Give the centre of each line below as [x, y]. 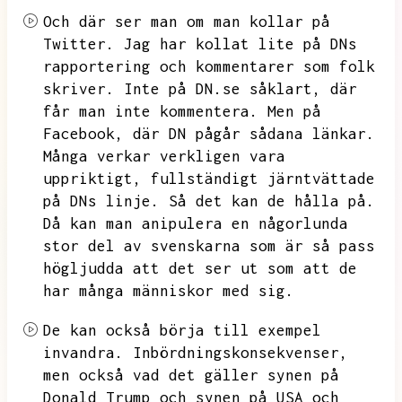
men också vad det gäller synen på [191, 375]
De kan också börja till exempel [182, 330]
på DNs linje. [101, 201]
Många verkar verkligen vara [164, 156]
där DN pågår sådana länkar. [254, 134]
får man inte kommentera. [151, 111]
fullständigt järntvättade [263, 179]
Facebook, [83, 134]
